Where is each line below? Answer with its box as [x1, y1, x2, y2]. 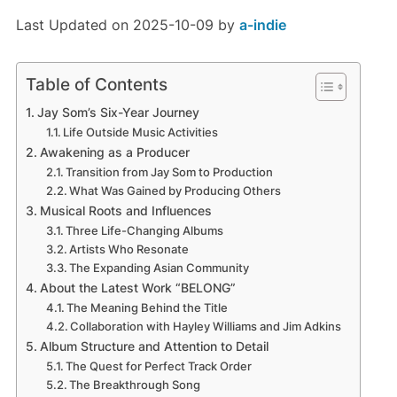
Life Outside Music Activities [63, 125, 219, 140]
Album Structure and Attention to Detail [39, 339, 269, 354]
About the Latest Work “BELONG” [39, 280, 236, 296]
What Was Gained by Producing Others [69, 183, 282, 198]
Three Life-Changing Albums [66, 223, 224, 238]
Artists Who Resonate [69, 242, 190, 257]
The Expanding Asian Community [69, 261, 250, 276]
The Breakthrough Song [69, 378, 201, 393]
